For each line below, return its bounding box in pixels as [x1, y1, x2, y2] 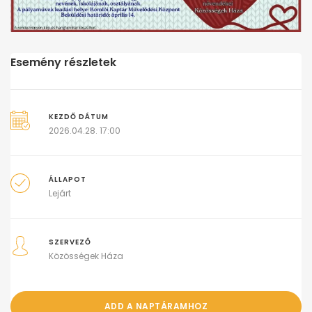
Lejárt [49, 187, 72, 200]
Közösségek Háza [49, 250, 124, 263]
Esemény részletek [10, 54, 116, 71]
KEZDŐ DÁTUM [49, 112, 109, 122]
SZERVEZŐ [49, 237, 92, 247]
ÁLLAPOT [49, 175, 87, 185]
